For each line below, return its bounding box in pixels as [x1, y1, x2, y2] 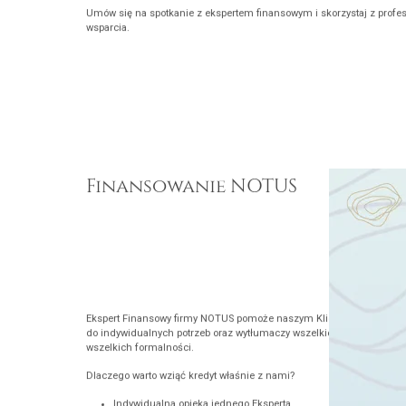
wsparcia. [85, 24, 130, 37]
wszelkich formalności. [85, 344, 194, 357]
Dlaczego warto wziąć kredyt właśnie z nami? [85, 372, 295, 385]
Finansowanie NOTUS [85, 176, 297, 199]
